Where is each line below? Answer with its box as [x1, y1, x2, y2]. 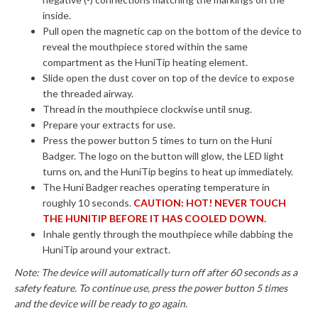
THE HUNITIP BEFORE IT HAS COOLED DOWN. [43, 212, 266, 224]
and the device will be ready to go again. [14, 297, 187, 309]
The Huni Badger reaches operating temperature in [43, 181, 270, 193]
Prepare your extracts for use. [43, 119, 175, 131]
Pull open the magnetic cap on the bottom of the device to [43, 25, 302, 37]
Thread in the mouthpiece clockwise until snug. [43, 103, 252, 115]
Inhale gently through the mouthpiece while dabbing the [43, 228, 293, 240]
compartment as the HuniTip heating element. [43, 56, 248, 68]
